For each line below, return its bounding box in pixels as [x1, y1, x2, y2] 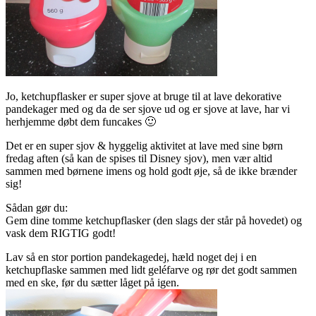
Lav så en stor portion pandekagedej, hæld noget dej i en [6, 250, 257, 263]
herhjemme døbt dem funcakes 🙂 [6, 115, 156, 128]
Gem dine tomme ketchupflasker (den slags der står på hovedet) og [6, 214, 302, 226]
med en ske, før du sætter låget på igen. [6, 276, 179, 288]
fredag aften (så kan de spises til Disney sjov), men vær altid [6, 152, 272, 164]
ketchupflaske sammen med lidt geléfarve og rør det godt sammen [6, 263, 297, 276]
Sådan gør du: [6, 201, 68, 214]
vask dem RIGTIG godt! [6, 226, 116, 239]
